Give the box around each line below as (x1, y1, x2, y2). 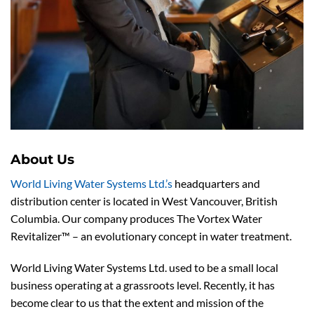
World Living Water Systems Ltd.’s (11, 176, 172, 190)
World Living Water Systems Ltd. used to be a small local (11, 261, 278, 275)
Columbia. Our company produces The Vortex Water (11, 211, 262, 225)
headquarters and (172, 176, 260, 190)
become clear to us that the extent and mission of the (11, 296, 264, 310)
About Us (11, 151, 74, 168)
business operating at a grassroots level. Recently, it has (11, 278, 275, 292)
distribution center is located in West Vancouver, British (11, 193, 278, 207)
